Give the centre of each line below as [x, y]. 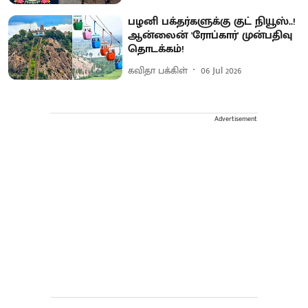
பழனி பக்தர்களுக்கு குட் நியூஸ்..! [212, 22]
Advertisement [236, 119]
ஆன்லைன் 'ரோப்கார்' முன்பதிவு [210, 36]
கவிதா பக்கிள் [158, 70]
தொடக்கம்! [156, 49]
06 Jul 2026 [221, 70]
